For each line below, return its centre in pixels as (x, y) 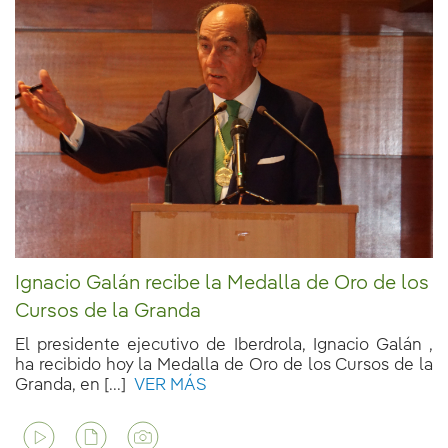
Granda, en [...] (70, 385)
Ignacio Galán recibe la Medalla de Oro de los (222, 283)
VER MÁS (166, 385)
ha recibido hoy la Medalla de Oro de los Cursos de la (224, 365)
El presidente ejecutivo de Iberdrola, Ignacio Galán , (224, 345)
